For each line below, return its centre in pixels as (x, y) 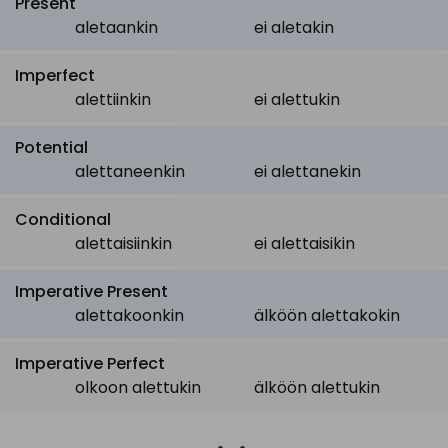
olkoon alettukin (138, 387)
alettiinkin (113, 99)
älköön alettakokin (327, 315)
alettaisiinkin (123, 243)
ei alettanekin (307, 171)
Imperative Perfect (90, 363)
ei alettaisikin (304, 243)
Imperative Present (91, 291)
